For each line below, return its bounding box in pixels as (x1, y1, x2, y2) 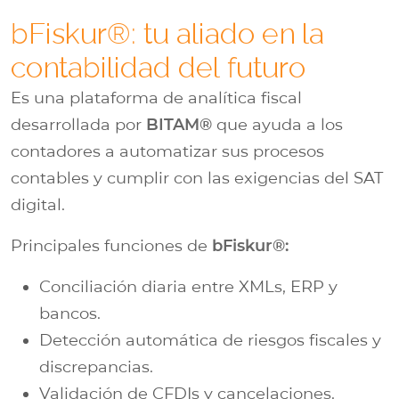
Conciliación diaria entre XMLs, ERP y (39, 276, 338, 297)
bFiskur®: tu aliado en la (11, 16, 324, 50)
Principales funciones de (11, 235, 212, 256)
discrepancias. (39, 356, 153, 377)
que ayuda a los (212, 114, 343, 134)
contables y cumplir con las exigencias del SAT (11, 167, 383, 188)
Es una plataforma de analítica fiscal (11, 87, 302, 108)
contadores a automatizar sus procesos (11, 141, 324, 161)
